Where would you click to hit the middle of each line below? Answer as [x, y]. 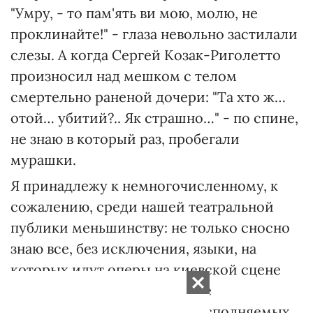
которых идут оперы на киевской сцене [146, 269]
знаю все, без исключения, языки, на [133, 248]
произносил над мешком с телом [124, 75]
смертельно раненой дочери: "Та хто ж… [148, 96]
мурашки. [43, 159]
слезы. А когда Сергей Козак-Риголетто [146, 54]
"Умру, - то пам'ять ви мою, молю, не [134, 13]
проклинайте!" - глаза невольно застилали [154, 34]
